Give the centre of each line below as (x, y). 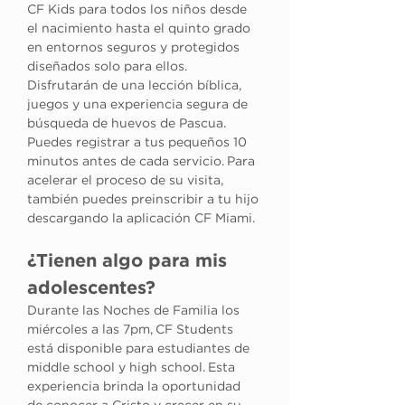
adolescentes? (91, 288)
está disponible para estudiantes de (140, 349)
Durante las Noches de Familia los (135, 311)
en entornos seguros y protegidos (135, 48)
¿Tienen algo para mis (130, 261)
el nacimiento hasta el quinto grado (141, 29)
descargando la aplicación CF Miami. (141, 219)
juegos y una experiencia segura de (139, 105)
